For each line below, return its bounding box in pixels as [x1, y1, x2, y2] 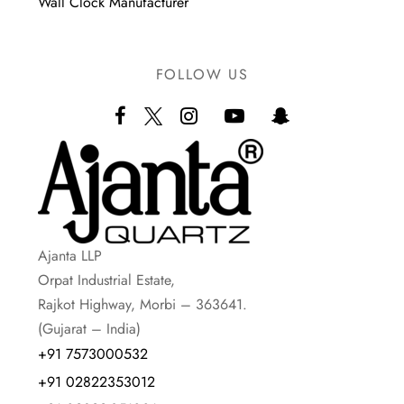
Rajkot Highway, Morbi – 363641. [38, 294, 248, 316]
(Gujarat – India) [38, 318, 142, 340]
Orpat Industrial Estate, [38, 270, 176, 291]
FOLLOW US [155, 64, 249, 86]
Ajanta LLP [38, 245, 103, 267]
